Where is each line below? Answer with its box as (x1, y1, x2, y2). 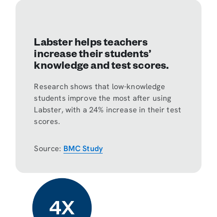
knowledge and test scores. (34, 61, 169, 73)
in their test (137, 104, 182, 115)
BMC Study (63, 143, 103, 154)
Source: (34, 143, 63, 154)
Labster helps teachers (34, 38, 148, 50)
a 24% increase (82, 104, 137, 115)
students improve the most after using (34, 93, 171, 103)
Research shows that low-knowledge (34, 81, 165, 92)
